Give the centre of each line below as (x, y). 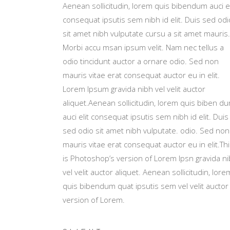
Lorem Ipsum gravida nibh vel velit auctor (134, 89)
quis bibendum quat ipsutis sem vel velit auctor (146, 186)
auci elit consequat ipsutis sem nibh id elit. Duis (146, 117)
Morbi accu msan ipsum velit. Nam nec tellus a (143, 47)
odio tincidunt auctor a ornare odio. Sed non (141, 61)
